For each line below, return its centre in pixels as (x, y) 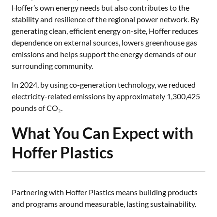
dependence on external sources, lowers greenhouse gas (104, 42)
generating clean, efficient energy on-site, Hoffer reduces (105, 31)
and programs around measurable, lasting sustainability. (104, 204)
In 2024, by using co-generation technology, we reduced (104, 85)
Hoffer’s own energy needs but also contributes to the (101, 8)
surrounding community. (52, 66)
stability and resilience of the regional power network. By (105, 19)
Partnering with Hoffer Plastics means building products (105, 192)
